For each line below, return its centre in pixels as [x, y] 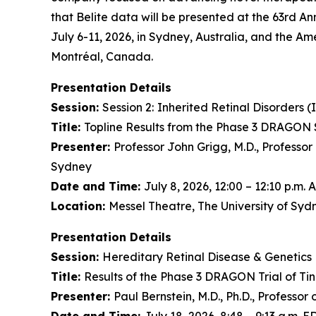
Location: [80, 206]
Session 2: [128, 107]
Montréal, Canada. [102, 56]
